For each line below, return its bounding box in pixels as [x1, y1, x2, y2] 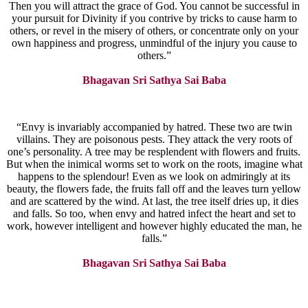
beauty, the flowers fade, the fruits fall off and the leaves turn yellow [7, 183, 301, 195]
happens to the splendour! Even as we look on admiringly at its [18, 170, 290, 183]
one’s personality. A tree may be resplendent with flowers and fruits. [8, 146, 300, 158]
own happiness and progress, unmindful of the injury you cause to [11, 37, 297, 49]
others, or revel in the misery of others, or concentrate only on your [10, 25, 298, 37]
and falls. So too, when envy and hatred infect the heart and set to [12, 208, 296, 220]
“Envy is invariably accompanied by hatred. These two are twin [16, 121, 292, 133]
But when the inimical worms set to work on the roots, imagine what [5, 158, 302, 170]
